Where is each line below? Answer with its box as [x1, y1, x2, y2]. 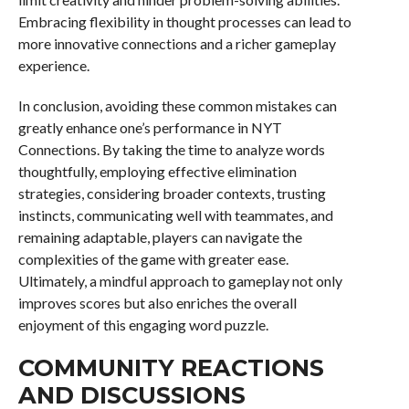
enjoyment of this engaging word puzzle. [17, 316, 268, 334]
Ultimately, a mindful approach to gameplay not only [17, 272, 342, 290]
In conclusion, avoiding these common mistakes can [17, 97, 337, 115]
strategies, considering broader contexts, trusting [17, 184, 326, 203]
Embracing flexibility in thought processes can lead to [17, 13, 351, 31]
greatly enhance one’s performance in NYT [17, 119, 282, 137]
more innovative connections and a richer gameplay [17, 35, 336, 53]
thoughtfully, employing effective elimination [17, 163, 297, 181]
